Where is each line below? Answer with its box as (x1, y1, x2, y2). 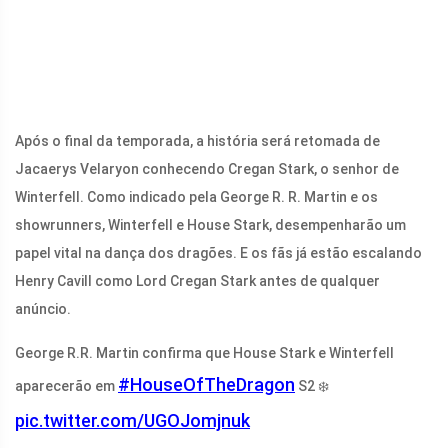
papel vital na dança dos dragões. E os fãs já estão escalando (15, 245, 422, 262)
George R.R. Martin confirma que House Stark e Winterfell (15, 345, 394, 362)
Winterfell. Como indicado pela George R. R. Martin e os (15, 189, 378, 206)
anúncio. (15, 301, 71, 318)
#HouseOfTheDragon (118, 374, 295, 396)
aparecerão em (15, 378, 118, 395)
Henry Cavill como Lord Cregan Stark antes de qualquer (15, 273, 380, 290)
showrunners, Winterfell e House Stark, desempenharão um (15, 217, 406, 234)
